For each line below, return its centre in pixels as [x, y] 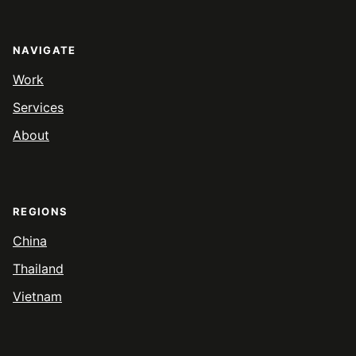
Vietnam [37, 297]
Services [38, 108]
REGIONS [41, 212]
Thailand [38, 269]
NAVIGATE [44, 50]
